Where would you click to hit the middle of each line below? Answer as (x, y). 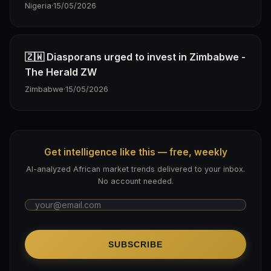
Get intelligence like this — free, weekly (135, 152)
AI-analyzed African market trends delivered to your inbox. (135, 169)
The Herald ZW (61, 72)
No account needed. (135, 181)
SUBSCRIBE (135, 245)
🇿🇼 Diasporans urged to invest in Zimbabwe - (135, 57)
